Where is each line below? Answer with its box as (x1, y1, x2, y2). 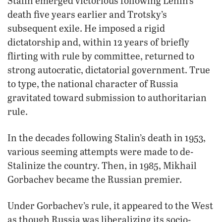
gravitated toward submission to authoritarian (7, 91, 207, 104)
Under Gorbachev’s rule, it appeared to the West (7, 199, 213, 212)
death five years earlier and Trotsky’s (7, 7, 167, 20)
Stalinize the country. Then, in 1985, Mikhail (7, 159, 197, 171)
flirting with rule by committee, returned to (7, 49, 194, 62)
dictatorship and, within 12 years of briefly (7, 35, 189, 48)
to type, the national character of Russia (7, 77, 178, 90)
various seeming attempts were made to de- (7, 145, 193, 158)
